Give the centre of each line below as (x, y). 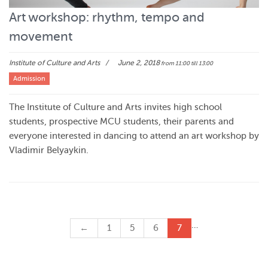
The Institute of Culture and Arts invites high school (115, 108)
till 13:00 (201, 63)
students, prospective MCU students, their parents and (121, 122)
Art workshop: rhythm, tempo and (107, 18)
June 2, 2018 (138, 63)
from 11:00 (175, 63)
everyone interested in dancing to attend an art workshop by (134, 136)
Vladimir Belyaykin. (49, 151)
